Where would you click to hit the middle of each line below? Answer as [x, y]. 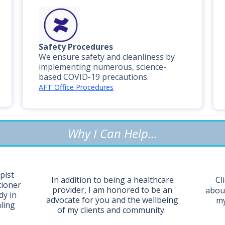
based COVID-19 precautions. [93, 77]
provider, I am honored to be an [113, 190]
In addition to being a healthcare [112, 180]
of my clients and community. [112, 210]
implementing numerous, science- [102, 67]
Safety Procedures [76, 47]
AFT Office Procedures [76, 87]
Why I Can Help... [113, 133]
